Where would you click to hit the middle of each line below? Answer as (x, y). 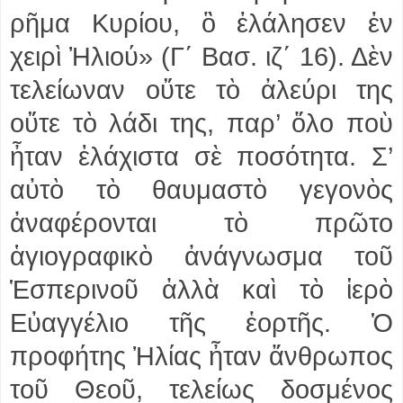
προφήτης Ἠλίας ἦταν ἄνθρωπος (201, 356)
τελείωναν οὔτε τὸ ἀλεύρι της (201, 90)
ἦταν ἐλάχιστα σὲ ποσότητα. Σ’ (201, 156)
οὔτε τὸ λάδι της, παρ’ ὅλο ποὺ (201, 123)
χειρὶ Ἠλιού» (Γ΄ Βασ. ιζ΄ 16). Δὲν (201, 56)
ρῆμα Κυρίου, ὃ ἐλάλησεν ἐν (201, 23)
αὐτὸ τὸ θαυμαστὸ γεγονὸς (201, 189)
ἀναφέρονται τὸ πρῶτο (201, 223)
